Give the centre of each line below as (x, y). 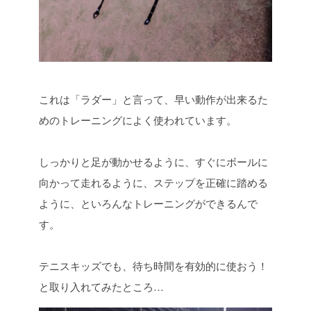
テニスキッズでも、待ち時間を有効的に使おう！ (153, 266)
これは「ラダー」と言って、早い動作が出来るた (153, 99)
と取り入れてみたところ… (101, 286)
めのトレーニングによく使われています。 (138, 120)
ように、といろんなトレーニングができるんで (148, 203)
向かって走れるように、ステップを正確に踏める (153, 182)
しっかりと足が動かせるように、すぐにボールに (153, 161)
